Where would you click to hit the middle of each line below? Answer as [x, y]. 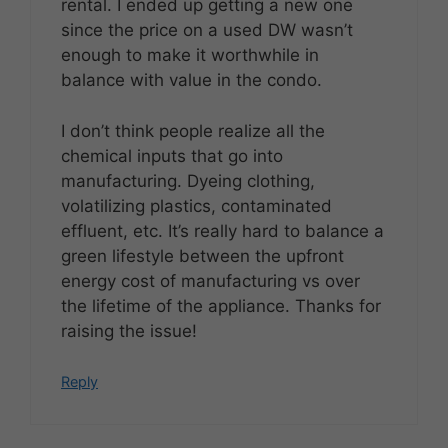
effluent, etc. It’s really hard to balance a [222, 230]
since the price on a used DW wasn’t [207, 30]
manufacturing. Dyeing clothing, [188, 180]
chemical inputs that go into [172, 155]
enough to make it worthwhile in [190, 55]
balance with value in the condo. [191, 80]
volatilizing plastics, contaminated [196, 205]
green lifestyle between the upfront [202, 255]
